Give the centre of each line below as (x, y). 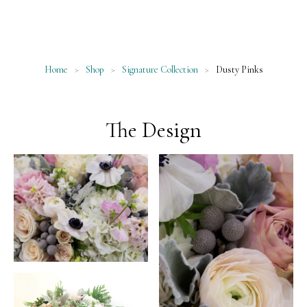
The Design (153, 130)
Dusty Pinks (238, 70)
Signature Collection (160, 70)
